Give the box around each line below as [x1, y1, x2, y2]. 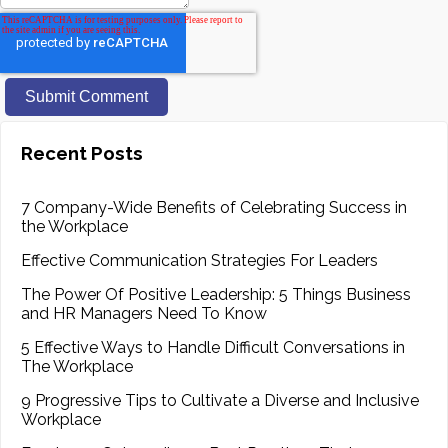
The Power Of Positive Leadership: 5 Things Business [21, 284, 411, 304]
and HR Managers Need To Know [21, 303, 267, 323]
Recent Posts [21, 142, 143, 165]
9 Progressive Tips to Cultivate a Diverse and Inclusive [21, 390, 419, 410]
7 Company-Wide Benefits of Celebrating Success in [21, 197, 407, 217]
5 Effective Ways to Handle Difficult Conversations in [21, 337, 405, 357]
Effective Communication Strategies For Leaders [21, 250, 378, 270]
